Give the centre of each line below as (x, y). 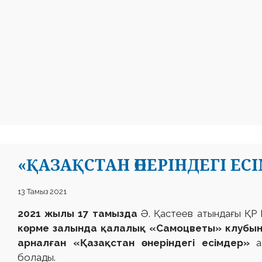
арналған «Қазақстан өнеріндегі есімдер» (137, 243)
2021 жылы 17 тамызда (80, 214)
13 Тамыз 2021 (42, 192)
